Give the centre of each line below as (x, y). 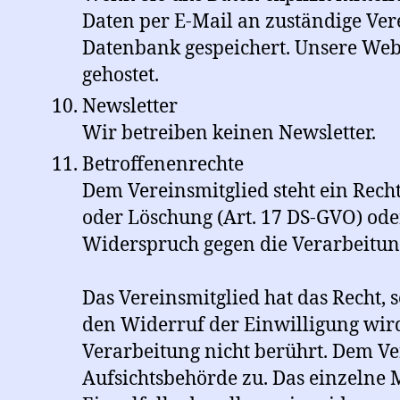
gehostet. (121, 76)
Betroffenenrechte (163, 165)
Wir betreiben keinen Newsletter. (229, 134)
